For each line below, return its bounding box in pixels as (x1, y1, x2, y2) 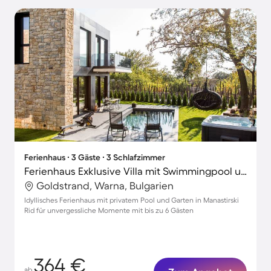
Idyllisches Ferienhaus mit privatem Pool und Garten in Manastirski (24, 196, 239, 204)
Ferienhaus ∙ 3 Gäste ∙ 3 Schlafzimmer (24, 152, 165, 162)
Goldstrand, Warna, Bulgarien (36, 180, 174, 191)
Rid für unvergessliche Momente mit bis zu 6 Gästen (24, 206, 194, 214)
